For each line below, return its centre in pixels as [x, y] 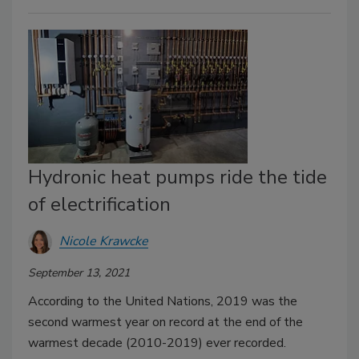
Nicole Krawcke [104, 242]
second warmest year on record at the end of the [165, 322]
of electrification [99, 204]
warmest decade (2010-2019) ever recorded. [157, 343]
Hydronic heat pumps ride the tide [177, 177]
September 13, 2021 [79, 272]
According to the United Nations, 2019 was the [163, 301]
